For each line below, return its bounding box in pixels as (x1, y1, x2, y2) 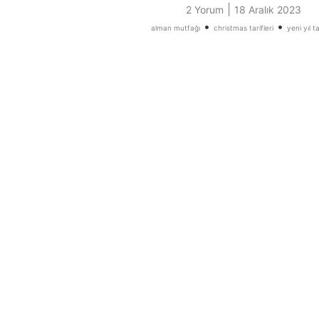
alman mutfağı (150, 23, 200, 33)
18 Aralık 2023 (234, 4, 301, 16)
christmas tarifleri (213, 23, 273, 33)
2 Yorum (186, 4, 224, 16)
